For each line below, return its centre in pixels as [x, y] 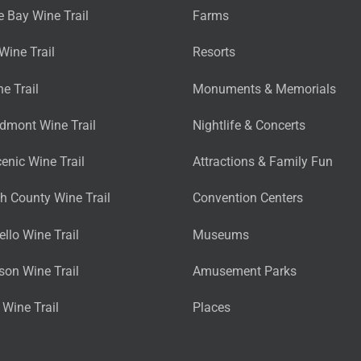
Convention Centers [248, 198]
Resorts [214, 52]
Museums [221, 234]
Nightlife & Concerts [249, 125]
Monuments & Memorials [264, 89]
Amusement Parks [245, 271]
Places [212, 308]
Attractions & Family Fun [263, 162]
